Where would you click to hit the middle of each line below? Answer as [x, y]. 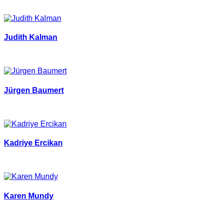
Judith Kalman [31, 37]
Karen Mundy [29, 196]
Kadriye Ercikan [33, 143]
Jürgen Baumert [34, 90]
